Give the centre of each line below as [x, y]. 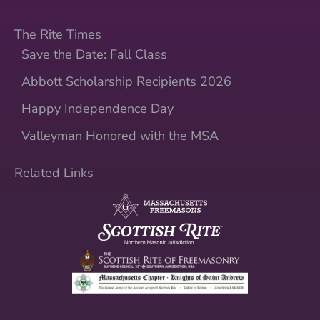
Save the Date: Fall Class [94, 54]
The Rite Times [58, 35]
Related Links [54, 172]
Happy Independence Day [97, 108]
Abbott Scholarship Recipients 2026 [126, 81]
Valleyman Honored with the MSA [120, 135]
